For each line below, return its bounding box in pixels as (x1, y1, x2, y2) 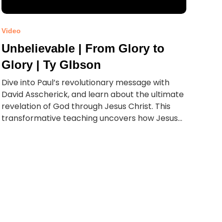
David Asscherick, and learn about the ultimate (1, 89, 184, 100)
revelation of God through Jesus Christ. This (1, 101, 170, 112)
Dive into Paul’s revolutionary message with (1, 77, 169, 88)
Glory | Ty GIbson (1, 58, 101, 71)
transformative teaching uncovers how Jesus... (1, 112, 182, 124)
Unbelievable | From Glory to (1, 42, 165, 55)
